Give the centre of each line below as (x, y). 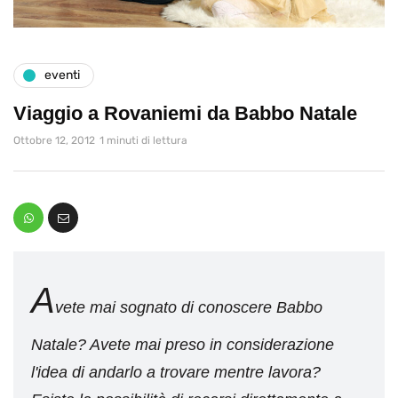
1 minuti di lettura (143, 140)
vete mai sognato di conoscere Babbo (189, 307)
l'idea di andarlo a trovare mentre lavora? (176, 372)
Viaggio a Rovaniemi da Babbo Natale (185, 113)
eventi (62, 76)
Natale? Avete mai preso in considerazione (183, 344)
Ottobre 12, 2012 (54, 140)
